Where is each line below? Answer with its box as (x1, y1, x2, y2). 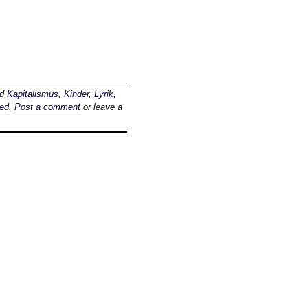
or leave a (80, 102, 122, 113)
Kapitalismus (7, 89, 59, 100)
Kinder (64, 89, 89, 100)
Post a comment (14, 102, 80, 113)
